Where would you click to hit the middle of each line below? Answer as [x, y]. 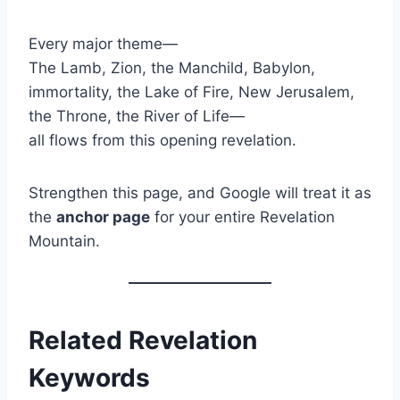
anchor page [103, 217]
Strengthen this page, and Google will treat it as [200, 192]
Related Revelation [143, 340]
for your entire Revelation [242, 217]
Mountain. [64, 241]
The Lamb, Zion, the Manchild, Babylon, [172, 67]
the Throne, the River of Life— [137, 116]
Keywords [89, 377]
